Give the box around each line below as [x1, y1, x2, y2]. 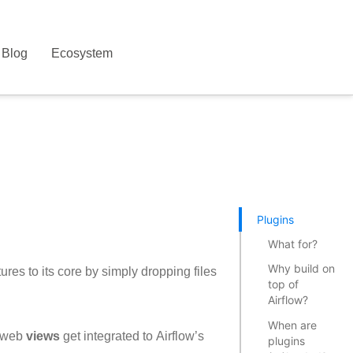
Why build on [268, 261, 336, 277]
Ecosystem [51, 46, 113, 61]
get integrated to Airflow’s [60, 329, 204, 344]
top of [268, 277, 299, 292]
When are [268, 317, 318, 333]
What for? [268, 236, 318, 251]
